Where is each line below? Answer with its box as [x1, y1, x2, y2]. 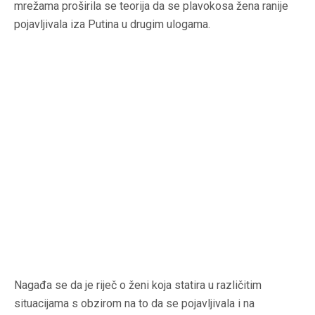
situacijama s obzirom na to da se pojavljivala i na [14, 297, 255, 311]
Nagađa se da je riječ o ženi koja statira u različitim [14, 278, 262, 292]
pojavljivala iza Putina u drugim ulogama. [14, 18, 210, 32]
